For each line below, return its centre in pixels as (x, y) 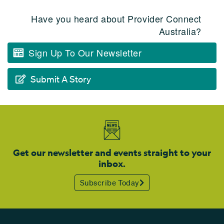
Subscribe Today (109, 182)
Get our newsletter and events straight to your (112, 152)
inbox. (112, 163)
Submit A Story (61, 79)
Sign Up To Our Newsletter (85, 52)
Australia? (180, 31)
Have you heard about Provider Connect (116, 18)
